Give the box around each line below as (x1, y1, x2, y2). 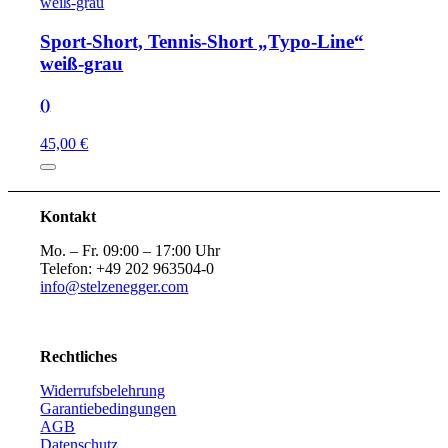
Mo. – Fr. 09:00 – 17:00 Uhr (40, 242, 221, 260)
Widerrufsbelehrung (40, 382, 166, 400)
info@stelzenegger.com (40, 278, 189, 296)
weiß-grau (40, 52, 124, 74)
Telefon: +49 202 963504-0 (40, 260, 215, 278)
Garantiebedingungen (40, 400, 177, 418)
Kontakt (40, 208, 97, 226)
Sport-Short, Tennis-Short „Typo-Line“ (40, 30, 365, 52)
